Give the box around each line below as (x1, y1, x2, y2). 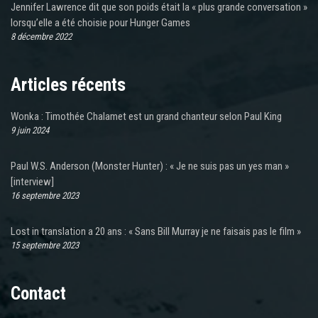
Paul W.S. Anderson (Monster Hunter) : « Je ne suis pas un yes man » (11, 160, 289, 173)
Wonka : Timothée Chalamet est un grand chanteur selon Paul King (11, 110, 282, 124)
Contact (11, 283, 66, 305)
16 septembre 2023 (11, 190, 79, 202)
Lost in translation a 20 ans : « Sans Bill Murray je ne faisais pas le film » (11, 225, 301, 238)
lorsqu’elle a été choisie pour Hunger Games (11, 16, 190, 30)
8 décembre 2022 (11, 31, 72, 43)
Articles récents (11, 75, 126, 96)
